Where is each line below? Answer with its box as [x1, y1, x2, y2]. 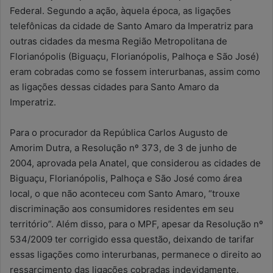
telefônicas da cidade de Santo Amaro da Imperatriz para [10, 20, 253, 32]
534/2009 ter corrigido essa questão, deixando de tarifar [10, 233, 254, 245]
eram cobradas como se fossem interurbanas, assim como [10, 66, 260, 77]
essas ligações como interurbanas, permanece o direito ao [10, 249, 261, 260]
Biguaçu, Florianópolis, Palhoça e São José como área [10, 172, 242, 184]
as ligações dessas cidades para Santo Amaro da [10, 81, 219, 93]
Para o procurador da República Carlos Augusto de [10, 127, 228, 138]
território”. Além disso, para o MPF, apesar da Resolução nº [10, 218, 263, 230]
